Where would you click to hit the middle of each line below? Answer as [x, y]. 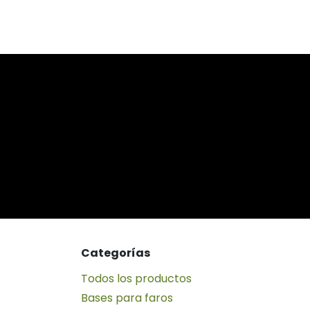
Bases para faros [127, 298]
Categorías [116, 253]
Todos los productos [136, 278]
